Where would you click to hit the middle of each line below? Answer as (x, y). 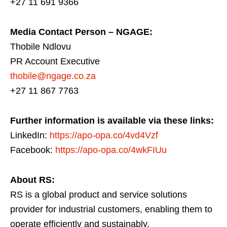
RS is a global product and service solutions (99, 195)
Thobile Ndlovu (41, 47)
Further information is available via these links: (112, 121)
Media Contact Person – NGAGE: (81, 32)
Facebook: (33, 150)
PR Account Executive (55, 62)
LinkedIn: (30, 136)
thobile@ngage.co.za (53, 76)
